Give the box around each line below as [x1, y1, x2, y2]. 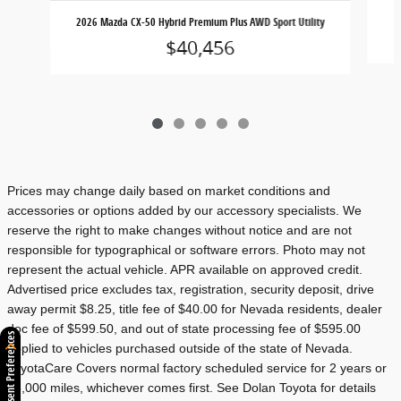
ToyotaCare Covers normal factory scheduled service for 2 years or [7, 360, 387, 375]
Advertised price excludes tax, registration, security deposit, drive [7, 281, 374, 296]
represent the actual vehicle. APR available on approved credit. [7, 261, 363, 277]
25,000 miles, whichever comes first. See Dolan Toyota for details [7, 380, 376, 395]
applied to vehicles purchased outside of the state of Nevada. [7, 340, 356, 355]
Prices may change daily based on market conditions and [7, 183, 330, 198]
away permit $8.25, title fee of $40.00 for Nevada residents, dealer [7, 301, 382, 316]
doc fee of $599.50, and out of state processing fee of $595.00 [7, 320, 361, 336]
